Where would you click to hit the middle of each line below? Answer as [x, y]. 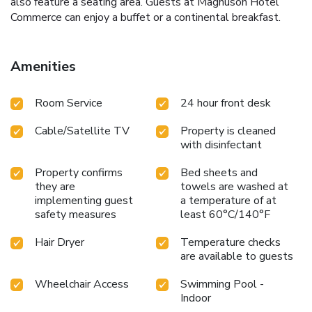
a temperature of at [228, 200]
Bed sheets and [219, 172]
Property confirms [79, 172]
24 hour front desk [226, 103]
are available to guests [237, 256]
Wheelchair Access [82, 284]
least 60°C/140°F [225, 214]
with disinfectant [221, 145]
